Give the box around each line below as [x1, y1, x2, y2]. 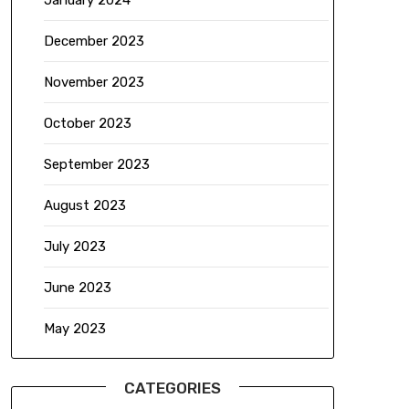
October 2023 [43, 115, 131, 132]
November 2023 [43, 74, 144, 91]
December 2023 [43, 33, 144, 50]
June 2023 [43, 279, 111, 297]
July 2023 [43, 238, 106, 256]
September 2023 [43, 156, 150, 173]
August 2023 [43, 197, 126, 215]
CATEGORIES [123, 379, 221, 398]
